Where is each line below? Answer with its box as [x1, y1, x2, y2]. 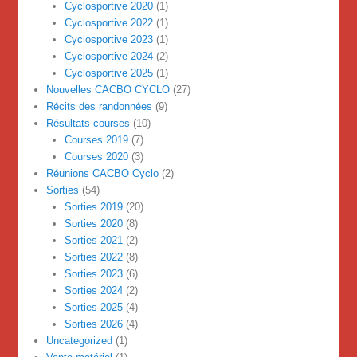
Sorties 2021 [64, 234, 123, 247]
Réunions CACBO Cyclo [46, 167, 159, 180]
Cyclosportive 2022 [64, 17, 153, 29]
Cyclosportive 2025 [64, 67, 153, 80]
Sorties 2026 [64, 318, 123, 331]
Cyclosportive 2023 [64, 33, 153, 46]
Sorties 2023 [64, 268, 123, 280]
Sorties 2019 [64, 201, 123, 214]
